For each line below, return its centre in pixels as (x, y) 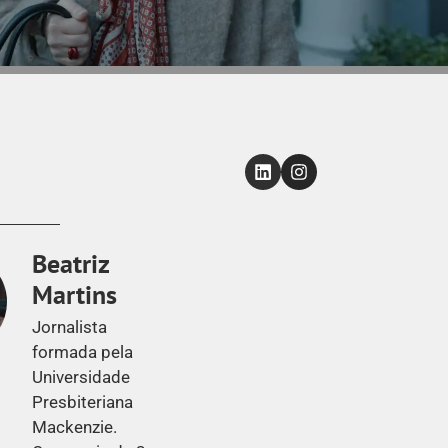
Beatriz (71, 263)
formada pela (83, 352)
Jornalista (70, 327)
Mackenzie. (75, 427)
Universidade (81, 377)
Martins (75, 294)
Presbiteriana (83, 402)
